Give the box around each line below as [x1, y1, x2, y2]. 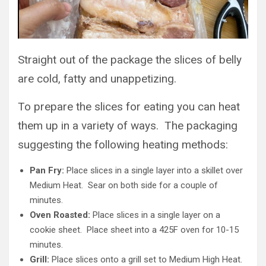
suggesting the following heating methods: [18, 138, 228, 152]
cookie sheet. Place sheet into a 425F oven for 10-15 [30, 224, 239, 236]
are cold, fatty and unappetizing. [18, 72, 176, 86]
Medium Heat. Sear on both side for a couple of [30, 180, 218, 191]
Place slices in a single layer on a [93, 210, 220, 221]
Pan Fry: [30, 165, 66, 176]
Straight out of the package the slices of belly [18, 53, 242, 67]
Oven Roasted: [30, 210, 93, 221]
